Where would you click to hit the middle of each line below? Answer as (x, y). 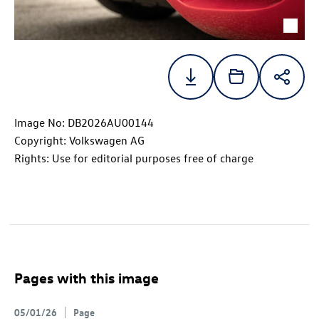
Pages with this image (87, 278)
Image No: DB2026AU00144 (84, 123)
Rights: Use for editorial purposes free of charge (134, 158)
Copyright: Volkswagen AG (79, 141)
